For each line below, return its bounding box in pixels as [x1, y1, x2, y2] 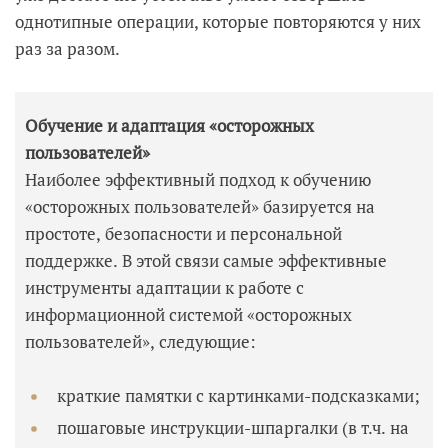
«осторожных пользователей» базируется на [25, 194, 375, 218]
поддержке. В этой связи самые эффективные [25, 248, 387, 272]
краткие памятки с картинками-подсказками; [57, 383, 420, 407]
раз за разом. [15, 36, 120, 60]
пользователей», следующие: [25, 329, 260, 353]
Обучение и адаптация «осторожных [25, 113, 314, 137]
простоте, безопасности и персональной [25, 221, 342, 245]
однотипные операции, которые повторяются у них [15, 9, 421, 33]
